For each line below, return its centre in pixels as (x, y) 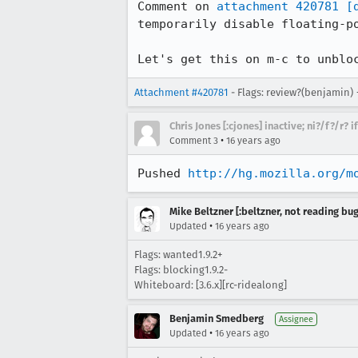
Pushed (163, 173)
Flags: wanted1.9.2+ (178, 255)
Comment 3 (194, 141)
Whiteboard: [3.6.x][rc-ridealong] (211, 285)
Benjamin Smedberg (217, 318)
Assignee (296, 319)
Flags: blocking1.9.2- (181, 270)
